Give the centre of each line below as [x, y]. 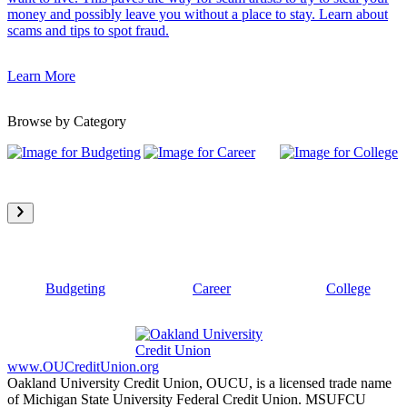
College [348, 289]
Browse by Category [67, 122]
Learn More [41, 76]
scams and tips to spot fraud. [88, 31]
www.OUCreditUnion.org [83, 367]
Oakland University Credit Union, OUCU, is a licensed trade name [199, 383]
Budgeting [75, 289]
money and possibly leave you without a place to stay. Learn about [198, 15]
